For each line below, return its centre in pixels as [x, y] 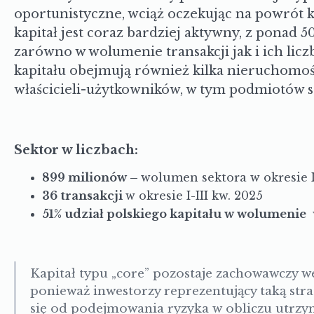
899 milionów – [91, 177]
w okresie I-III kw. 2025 [194, 196]
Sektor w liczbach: [76, 150]
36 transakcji [83, 196]
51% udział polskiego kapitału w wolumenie [175, 214]
